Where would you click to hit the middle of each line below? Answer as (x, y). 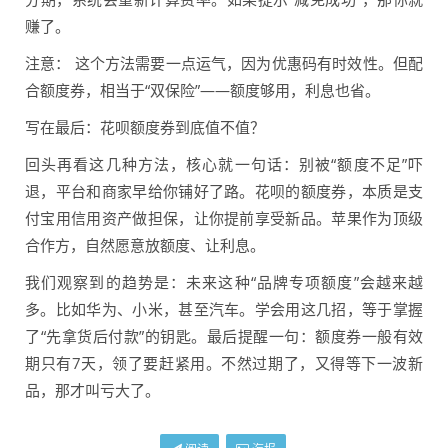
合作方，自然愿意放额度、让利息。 (145, 245)
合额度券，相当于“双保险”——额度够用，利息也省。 (202, 90)
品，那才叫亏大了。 (92, 390)
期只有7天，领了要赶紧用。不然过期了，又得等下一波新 (224, 363)
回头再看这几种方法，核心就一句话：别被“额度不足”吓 (224, 164)
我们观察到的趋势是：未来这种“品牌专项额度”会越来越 (224, 282)
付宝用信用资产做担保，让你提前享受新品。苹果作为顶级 (224, 218)
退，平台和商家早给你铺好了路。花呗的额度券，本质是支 (224, 191)
